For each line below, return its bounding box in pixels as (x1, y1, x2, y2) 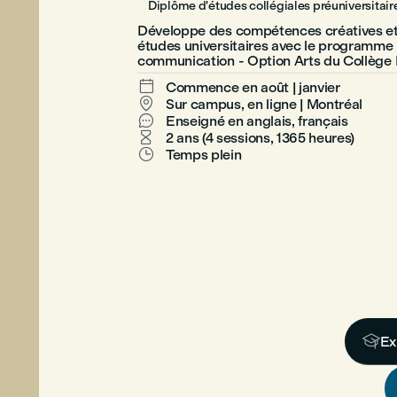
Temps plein (166, 146, 242, 163)
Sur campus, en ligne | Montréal (166, 96, 363, 113)
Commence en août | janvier (166, 79, 340, 96)
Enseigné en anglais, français (166, 113, 348, 129)
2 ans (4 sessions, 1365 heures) (166, 129, 355, 146)
